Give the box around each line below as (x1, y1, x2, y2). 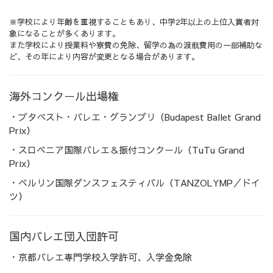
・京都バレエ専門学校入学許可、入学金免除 (9, 250, 192, 264)
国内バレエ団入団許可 (9, 229, 119, 244)
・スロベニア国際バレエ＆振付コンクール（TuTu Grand (9, 143, 244, 157)
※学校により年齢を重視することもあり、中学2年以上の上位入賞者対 (9, 16, 259, 28)
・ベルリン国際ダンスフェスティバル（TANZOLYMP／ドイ (9, 176, 260, 190)
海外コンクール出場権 (9, 88, 119, 104)
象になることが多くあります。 (9, 28, 120, 40)
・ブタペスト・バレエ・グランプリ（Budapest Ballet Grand (9, 110, 261, 124)
